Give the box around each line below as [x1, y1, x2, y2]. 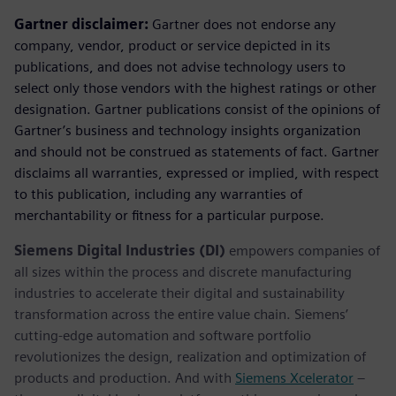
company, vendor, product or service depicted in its [14, 37, 331, 55]
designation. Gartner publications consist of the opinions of [14, 101, 380, 118]
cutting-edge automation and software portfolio [14, 327, 311, 345]
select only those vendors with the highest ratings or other [14, 80, 377, 97]
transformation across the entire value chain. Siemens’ [14, 306, 348, 324]
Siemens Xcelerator [235, 369, 354, 387]
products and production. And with [14, 369, 235, 387]
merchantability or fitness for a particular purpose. [14, 207, 324, 225]
